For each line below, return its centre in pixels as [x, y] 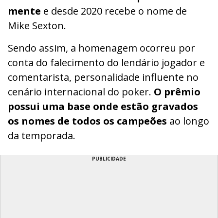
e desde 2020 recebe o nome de [114, 11]
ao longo [188, 121]
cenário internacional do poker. [81, 92]
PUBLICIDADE [109, 159]
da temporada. [42, 136]
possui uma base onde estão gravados [103, 107]
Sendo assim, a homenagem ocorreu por [101, 48]
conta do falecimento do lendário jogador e [106, 63]
